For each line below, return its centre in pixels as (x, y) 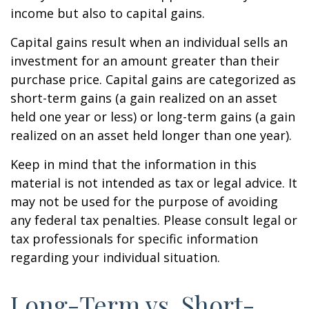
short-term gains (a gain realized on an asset (144, 98)
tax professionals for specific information (134, 238)
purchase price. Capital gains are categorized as (153, 79)
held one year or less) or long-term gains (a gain (153, 116)
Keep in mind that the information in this (133, 164)
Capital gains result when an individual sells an (149, 42)
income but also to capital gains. (108, 13)
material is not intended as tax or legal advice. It (154, 182)
